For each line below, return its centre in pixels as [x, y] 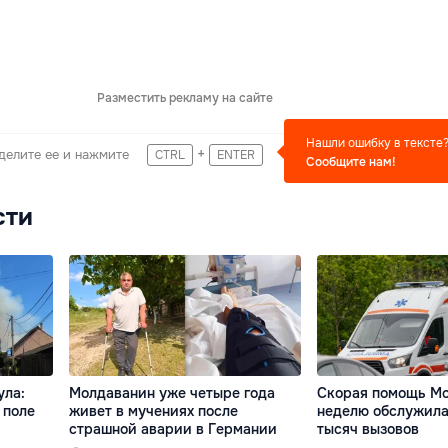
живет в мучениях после [154, 411]
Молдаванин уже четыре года [172, 393]
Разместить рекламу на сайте [185, 97]
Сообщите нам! [350, 161]
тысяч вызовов [367, 429]
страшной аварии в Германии [173, 429]
